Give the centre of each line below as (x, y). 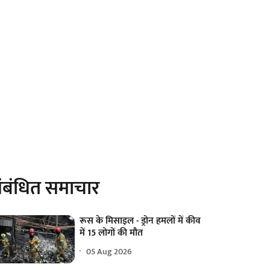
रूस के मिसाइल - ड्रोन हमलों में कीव (140, 221)
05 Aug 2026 (109, 251)
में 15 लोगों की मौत (111, 233)
